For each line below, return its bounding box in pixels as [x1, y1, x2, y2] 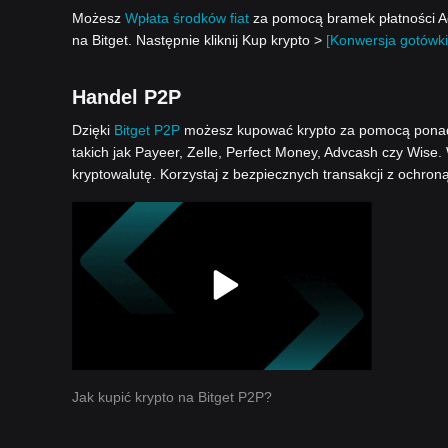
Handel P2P [72, 85, 181, 108]
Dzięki [72, 121, 114, 138]
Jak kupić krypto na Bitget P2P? [72, 388, 272, 405]
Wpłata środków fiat [125, 9, 249, 26]
